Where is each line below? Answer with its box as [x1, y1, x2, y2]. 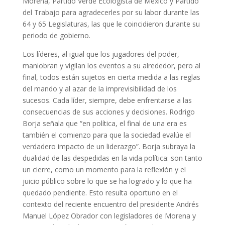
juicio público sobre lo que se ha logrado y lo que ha [22, 176, 192, 186]
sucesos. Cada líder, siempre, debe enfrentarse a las [22, 95, 192, 105]
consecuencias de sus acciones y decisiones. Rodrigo [22, 107, 195, 117]
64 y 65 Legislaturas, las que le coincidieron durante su [22, 19, 200, 29]
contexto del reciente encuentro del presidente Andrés [22, 199, 199, 209]
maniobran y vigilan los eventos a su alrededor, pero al [22, 61, 200, 70]
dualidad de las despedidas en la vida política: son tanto [22, 153, 202, 163]
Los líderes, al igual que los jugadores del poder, [22, 49, 179, 59]
